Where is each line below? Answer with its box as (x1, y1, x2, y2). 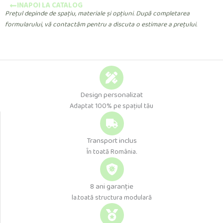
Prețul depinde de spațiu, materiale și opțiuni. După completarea (5, 7, 190, 19)
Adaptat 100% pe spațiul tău (70, 100, 153, 111)
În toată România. (87, 146, 137, 157)
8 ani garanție (90, 180, 133, 193)
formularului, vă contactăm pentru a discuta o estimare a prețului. (5, 18, 197, 30)
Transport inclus (87, 134, 137, 147)
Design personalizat (80, 89, 143, 101)
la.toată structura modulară (72, 192, 152, 203)
